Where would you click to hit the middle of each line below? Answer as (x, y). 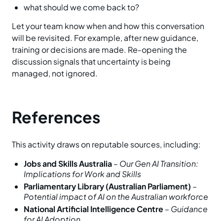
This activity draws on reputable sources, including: (106, 145)
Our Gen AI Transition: (159, 164)
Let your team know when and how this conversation (108, 26)
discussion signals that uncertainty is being (91, 62)
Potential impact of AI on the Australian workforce (116, 197)
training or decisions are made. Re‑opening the (99, 50)
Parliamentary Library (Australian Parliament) (107, 186)
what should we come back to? (81, 7)
